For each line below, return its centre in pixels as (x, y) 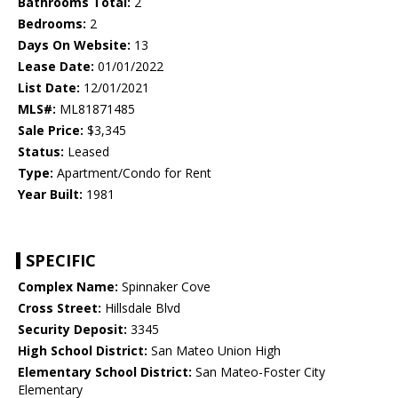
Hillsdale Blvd (141, 308)
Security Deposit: (72, 330)
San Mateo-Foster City (259, 372)
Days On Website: (74, 45)
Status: (41, 152)
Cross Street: (60, 308)
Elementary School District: (105, 372)
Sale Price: (51, 131)
